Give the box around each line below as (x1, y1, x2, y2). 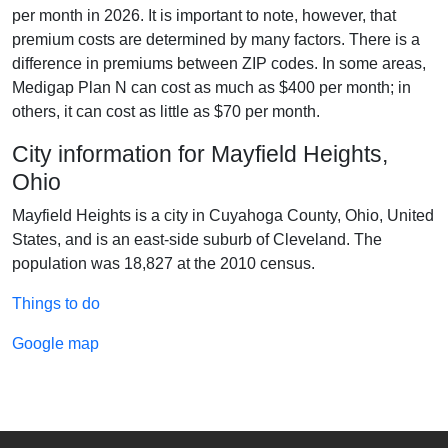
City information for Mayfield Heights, (12, 140, 388, 167)
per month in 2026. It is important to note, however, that (12, 6, 396, 24)
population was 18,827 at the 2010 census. (12, 254, 315, 272)
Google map (12, 334, 99, 352)
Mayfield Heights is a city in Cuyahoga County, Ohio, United (12, 206, 434, 224)
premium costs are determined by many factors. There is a (12, 30, 420, 48)
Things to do (12, 294, 100, 312)
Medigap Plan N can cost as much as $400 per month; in (12, 78, 411, 96)
